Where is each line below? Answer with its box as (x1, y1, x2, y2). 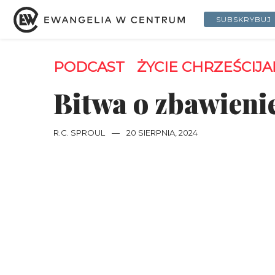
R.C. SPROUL (53, 128, 105, 137)
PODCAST (53, 58, 125, 76)
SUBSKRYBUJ (215, 14, 272, 24)
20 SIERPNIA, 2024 (126, 128, 198, 137)
